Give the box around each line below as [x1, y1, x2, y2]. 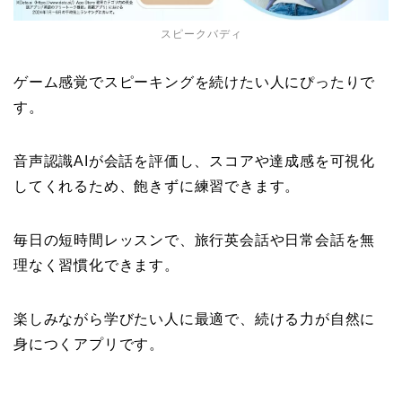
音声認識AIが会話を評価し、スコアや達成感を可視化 [13, 153, 375, 170]
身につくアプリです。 [13, 336, 164, 353]
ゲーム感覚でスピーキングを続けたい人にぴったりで [13, 74, 376, 91]
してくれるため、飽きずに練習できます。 [13, 179, 301, 195]
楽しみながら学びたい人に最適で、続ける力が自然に [13, 311, 376, 328]
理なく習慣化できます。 [13, 258, 179, 274]
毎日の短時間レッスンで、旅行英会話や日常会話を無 [13, 232, 376, 249]
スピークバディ [160, 28, 242, 41]
